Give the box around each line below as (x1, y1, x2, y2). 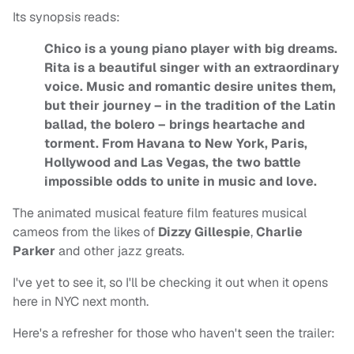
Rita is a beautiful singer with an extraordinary (44, 59, 339, 77)
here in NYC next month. (13, 293, 149, 311)
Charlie (256, 224, 303, 241)
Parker (13, 243, 55, 260)
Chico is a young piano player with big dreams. (44, 40, 337, 58)
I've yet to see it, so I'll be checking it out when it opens (13, 274, 328, 292)
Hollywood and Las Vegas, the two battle (44, 154, 301, 171)
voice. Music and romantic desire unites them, (44, 78, 336, 96)
